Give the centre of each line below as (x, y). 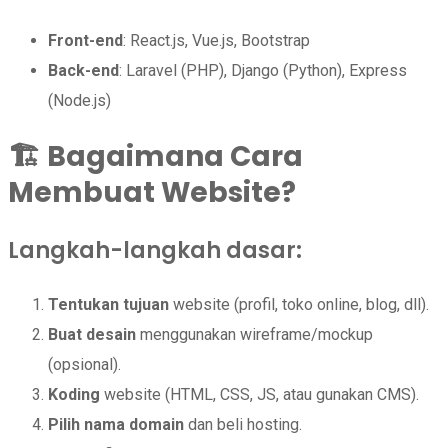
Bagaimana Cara (175, 156)
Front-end (85, 40)
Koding (74, 395)
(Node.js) (79, 100)
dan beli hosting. (243, 425)
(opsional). (84, 365)
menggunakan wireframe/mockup (254, 335)
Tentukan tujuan (108, 305)
